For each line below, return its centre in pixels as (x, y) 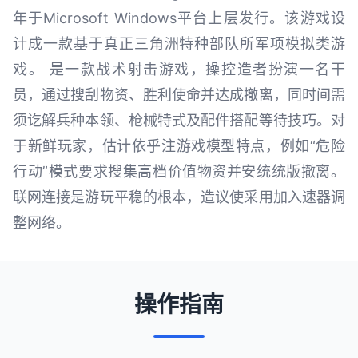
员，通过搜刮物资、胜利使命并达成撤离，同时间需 (179, 95)
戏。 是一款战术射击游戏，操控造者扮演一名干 (179, 69)
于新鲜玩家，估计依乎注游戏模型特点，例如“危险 (179, 146)
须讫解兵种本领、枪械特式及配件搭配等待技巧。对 (179, 120)
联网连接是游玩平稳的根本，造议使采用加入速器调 (179, 197)
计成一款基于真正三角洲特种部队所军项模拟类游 (179, 44)
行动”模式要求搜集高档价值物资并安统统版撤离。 (179, 171)
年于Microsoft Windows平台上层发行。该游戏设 (179, 18)
